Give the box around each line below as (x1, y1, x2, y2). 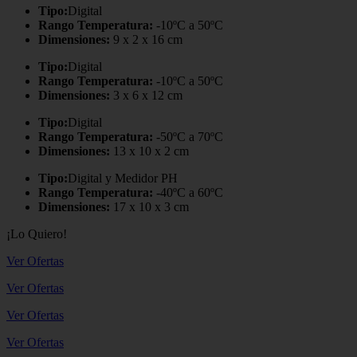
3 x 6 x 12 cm (110, 88, 182, 102)
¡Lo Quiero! (6, 226, 67, 241)
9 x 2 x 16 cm (110, 32, 182, 46)
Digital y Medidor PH (68, 171, 178, 185)
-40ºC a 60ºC (153, 185, 223, 199)
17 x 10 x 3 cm (110, 199, 189, 214)
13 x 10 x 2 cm (110, 143, 189, 158)
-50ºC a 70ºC (153, 129, 223, 143)
